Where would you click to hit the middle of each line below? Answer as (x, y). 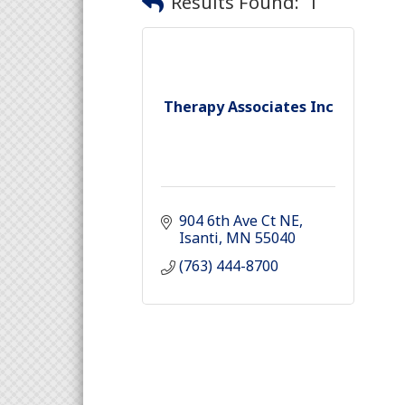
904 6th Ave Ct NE (239, 221)
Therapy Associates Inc (248, 107)
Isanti (199, 238)
